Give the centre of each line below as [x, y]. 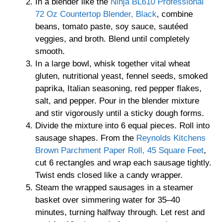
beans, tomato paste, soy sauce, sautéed [111, 26]
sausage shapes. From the [86, 138]
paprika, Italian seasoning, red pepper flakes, [118, 88]
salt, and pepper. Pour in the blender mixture [117, 101]
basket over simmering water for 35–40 [108, 200]
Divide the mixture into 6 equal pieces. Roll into [122, 125]
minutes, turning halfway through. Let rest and [120, 212]
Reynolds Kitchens [171, 138]
